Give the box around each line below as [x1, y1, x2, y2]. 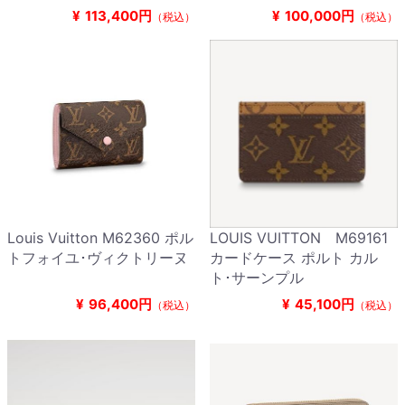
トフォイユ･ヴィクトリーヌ [7, 249, 188, 268]
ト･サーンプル [210, 268, 304, 287]
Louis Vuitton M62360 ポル [7, 229, 193, 248]
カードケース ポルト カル [210, 249, 378, 268]
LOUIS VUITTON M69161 [210, 229, 388, 248]
